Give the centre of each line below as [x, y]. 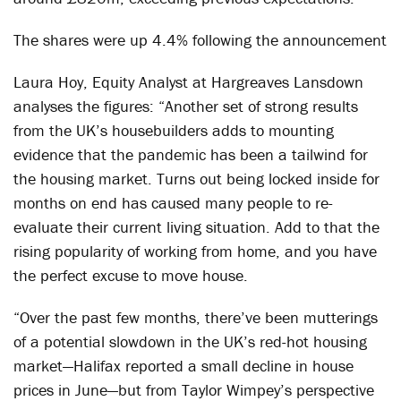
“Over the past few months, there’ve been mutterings [196, 317]
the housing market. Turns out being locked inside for [196, 179]
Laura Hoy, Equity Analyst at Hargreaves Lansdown [188, 82]
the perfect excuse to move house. [131, 275]
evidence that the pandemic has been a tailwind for [191, 154]
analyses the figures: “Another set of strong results [186, 106]
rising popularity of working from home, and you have [195, 251]
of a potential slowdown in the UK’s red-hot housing [190, 341]
